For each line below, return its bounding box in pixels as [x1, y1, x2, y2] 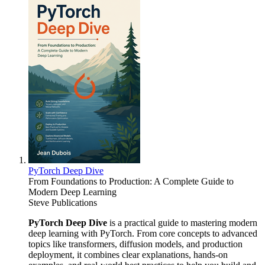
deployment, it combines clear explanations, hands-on [28, 249, 228, 260]
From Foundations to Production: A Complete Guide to [28, 176, 234, 186]
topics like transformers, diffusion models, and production [28, 238, 243, 249]
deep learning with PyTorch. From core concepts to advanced [28, 228, 257, 238]
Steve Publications [28, 197, 97, 208]
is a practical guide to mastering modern [107, 217, 257, 228]
